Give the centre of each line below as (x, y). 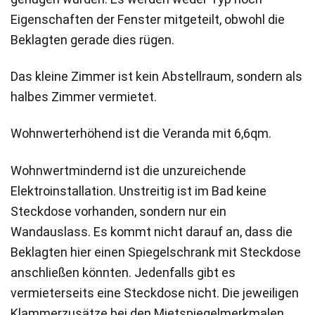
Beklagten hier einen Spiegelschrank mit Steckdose (156, 252)
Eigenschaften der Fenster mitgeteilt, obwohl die (148, 19)
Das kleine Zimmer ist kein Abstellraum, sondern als (156, 76)
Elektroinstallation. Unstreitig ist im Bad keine (139, 191)
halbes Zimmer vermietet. (84, 96)
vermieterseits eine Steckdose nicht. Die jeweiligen (155, 292)
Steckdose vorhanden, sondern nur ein (118, 211)
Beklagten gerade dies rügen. (92, 39)
